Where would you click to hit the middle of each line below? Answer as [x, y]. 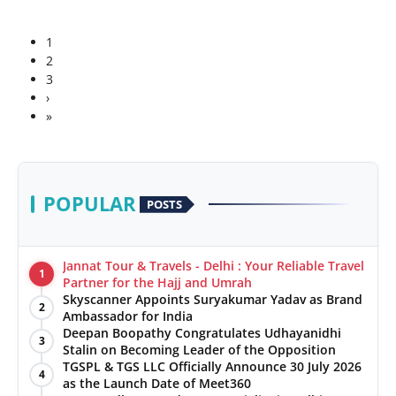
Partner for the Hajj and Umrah [157, 283]
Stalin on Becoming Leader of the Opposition [199, 350]
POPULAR [90, 204]
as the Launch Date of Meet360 [157, 384]
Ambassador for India [128, 316]
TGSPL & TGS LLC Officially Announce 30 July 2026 [212, 367]
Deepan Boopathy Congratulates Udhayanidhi [202, 333]
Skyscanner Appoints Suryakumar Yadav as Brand [213, 300]
